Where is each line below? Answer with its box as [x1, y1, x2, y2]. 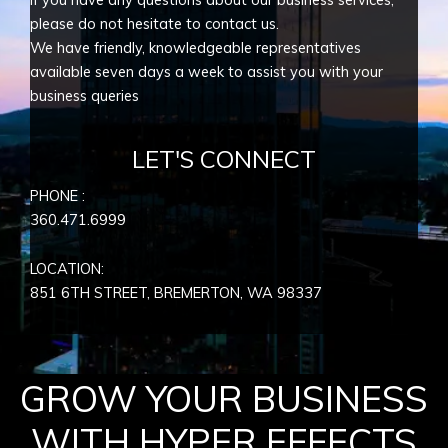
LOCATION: [30, 259, 104, 279]
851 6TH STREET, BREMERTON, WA [30, 283, 273, 303]
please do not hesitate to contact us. [30, 14, 279, 34]
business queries [30, 86, 139, 106]
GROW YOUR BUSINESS [20, 375, 428, 421]
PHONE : [30, 185, 85, 205]
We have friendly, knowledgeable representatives [30, 38, 361, 58]
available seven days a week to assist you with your [30, 62, 383, 82]
